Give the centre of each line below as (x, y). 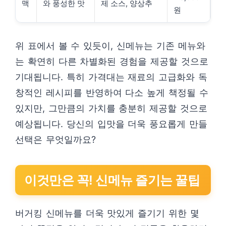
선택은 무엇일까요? (55, 139)
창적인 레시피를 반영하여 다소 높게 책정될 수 (112, 93)
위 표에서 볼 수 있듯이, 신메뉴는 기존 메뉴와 (110, 46)
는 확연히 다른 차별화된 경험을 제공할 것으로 (112, 61)
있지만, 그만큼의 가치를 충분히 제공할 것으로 (111, 108)
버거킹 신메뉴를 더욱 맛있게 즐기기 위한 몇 (107, 213)
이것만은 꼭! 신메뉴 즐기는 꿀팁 (112, 180)
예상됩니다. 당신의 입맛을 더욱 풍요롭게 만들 (111, 124)
